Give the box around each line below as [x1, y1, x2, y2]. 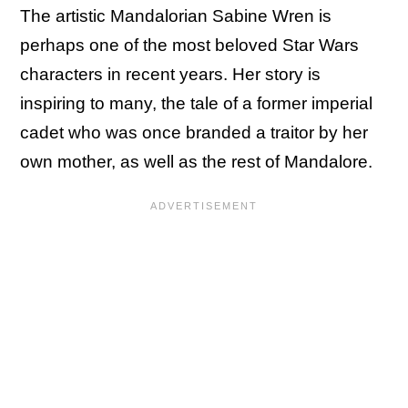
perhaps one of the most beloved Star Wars [20, 35, 359, 55]
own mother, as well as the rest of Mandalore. [20, 151, 377, 171]
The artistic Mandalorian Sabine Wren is [20, 5, 331, 25]
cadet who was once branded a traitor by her [20, 122, 368, 142]
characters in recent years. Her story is [20, 64, 321, 84]
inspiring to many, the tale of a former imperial [20, 93, 372, 113]
